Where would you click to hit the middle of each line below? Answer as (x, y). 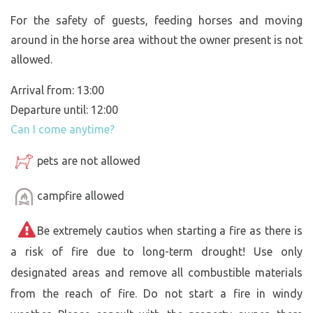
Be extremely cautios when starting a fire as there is (170, 230)
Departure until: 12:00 (64, 109)
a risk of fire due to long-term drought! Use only (156, 251)
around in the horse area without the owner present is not (156, 39)
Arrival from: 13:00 (57, 90)
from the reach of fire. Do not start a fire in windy (156, 293)
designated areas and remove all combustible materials (156, 272)
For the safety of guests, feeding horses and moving (156, 20)
